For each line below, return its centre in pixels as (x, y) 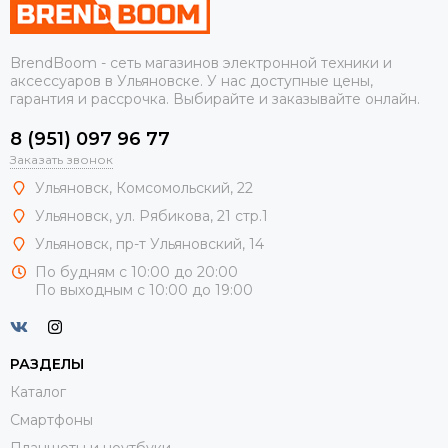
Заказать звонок (61, 159)
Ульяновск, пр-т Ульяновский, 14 (149, 243)
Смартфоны (51, 419)
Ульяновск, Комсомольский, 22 (144, 187)
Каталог (38, 391)
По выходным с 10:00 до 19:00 (144, 289)
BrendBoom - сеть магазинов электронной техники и (201, 62)
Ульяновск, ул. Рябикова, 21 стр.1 (151, 215)
